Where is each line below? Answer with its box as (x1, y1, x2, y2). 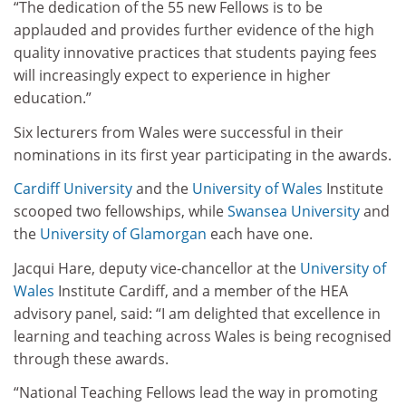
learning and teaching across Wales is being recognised (14, 325, 391, 346)
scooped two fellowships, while (14, 201, 227, 221)
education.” (14, 88, 92, 108)
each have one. (207, 224, 313, 244)
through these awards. (14, 348, 169, 369)
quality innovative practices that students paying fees (14, 43, 377, 63)
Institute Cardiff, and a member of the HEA (54, 280, 348, 301)
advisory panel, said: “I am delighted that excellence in (14, 303, 381, 324)
